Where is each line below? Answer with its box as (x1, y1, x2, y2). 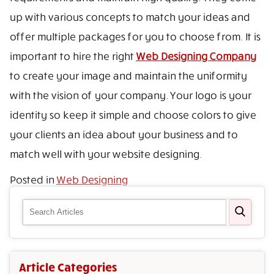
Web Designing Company (136, 49, 256, 62)
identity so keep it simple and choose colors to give (9, 108, 256, 121)
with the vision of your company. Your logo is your (9, 88, 251, 102)
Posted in (9, 172, 56, 186)
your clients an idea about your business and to (9, 127, 237, 141)
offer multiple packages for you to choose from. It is (9, 29, 260, 43)
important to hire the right (9, 49, 136, 62)
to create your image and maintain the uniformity (9, 68, 246, 82)
